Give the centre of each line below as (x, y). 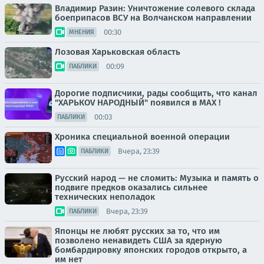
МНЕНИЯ (82, 32)
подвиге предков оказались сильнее (131, 188)
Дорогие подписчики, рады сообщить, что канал (156, 93)
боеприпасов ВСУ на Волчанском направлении (153, 18)
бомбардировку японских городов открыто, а (151, 250)
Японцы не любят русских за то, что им (137, 231)
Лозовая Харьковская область (118, 52)
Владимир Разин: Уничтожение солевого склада (155, 9)
